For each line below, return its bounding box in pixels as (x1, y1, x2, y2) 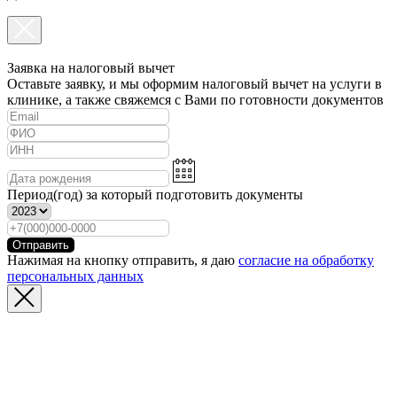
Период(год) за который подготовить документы (7, 187, 303, 203)
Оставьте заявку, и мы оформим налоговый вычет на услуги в (7, 75, 382, 91)
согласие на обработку (238, 253, 374, 269)
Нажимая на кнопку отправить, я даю (7, 253, 238, 269)
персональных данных (7, 269, 144, 284)
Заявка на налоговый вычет (7, 59, 175, 75)
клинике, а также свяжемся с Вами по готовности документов (7, 91, 384, 107)
